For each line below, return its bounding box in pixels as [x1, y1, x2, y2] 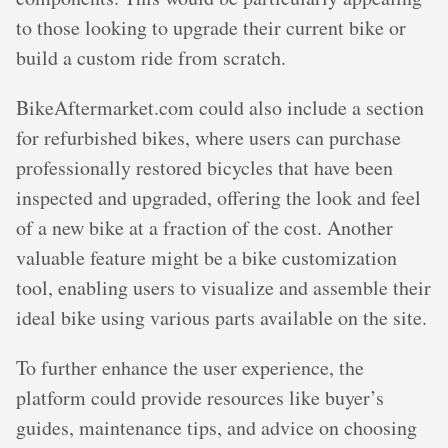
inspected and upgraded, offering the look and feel [16, 184, 421, 211]
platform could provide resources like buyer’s [16, 384, 384, 411]
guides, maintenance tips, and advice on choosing [16, 414, 417, 441]
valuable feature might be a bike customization [16, 244, 397, 271]
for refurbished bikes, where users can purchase [16, 124, 401, 151]
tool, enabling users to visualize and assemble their [16, 274, 431, 301]
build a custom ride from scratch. [16, 44, 286, 71]
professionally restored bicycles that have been [16, 154, 393, 181]
